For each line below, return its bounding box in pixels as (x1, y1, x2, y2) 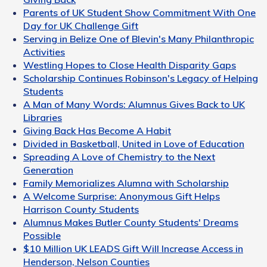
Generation (23, 164, 73, 176)
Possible (23, 229, 61, 242)
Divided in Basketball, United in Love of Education (23, 138, 244, 150)
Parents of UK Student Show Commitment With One (23, 7, 256, 19)
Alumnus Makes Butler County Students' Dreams (23, 216, 238, 229)
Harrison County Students (23, 203, 139, 216)
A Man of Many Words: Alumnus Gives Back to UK (23, 98, 245, 111)
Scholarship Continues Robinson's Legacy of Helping (23, 72, 258, 85)
